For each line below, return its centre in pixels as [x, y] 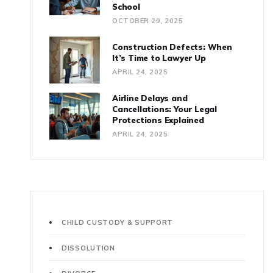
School [126, 7]
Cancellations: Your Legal [165, 109]
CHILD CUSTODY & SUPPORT [118, 223]
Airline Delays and [150, 98]
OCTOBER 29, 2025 [147, 21]
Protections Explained [158, 120]
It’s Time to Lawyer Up [159, 58]
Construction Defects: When [172, 47]
